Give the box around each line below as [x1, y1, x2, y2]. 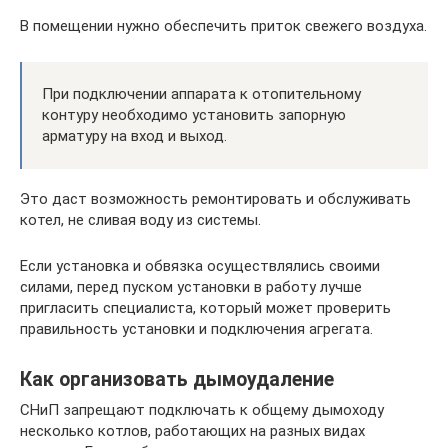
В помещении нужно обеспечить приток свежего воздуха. [20, 16, 427, 35]
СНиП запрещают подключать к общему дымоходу [20, 400, 384, 419]
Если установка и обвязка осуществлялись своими [20, 256, 380, 275]
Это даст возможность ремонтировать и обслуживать [20, 189, 411, 208]
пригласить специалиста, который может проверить [20, 298, 391, 317]
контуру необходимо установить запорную [42, 105, 346, 124]
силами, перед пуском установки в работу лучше [20, 277, 362, 296]
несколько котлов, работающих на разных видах [20, 421, 365, 440]
